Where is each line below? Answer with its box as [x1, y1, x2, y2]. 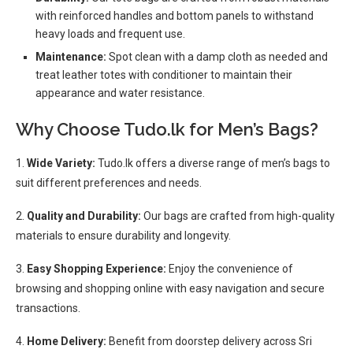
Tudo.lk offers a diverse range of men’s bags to [95, 157, 330, 169]
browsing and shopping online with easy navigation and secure [16, 282, 325, 295]
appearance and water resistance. [35, 87, 205, 99]
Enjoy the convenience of [166, 262, 293, 275]
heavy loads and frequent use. [35, 28, 185, 40]
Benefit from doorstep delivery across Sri [106, 335, 312, 347]
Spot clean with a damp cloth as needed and [106, 50, 328, 63]
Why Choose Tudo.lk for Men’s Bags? [16, 119, 318, 139]
